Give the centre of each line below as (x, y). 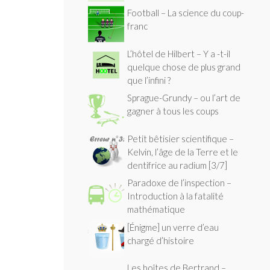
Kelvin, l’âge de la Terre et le (183, 152)
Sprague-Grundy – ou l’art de (184, 98)
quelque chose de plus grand (184, 67)
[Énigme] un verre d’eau (173, 227)
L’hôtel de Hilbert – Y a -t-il (179, 53)
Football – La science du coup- (186, 13)
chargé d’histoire (161, 240)
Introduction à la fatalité (175, 196)
